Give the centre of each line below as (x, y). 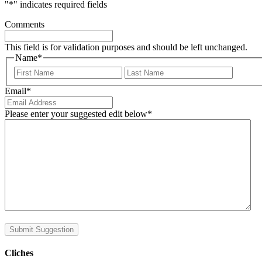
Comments (25, 25)
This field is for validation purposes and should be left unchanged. (126, 47)
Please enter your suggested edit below (76, 113)
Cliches (19, 253)
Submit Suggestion (42, 229)
